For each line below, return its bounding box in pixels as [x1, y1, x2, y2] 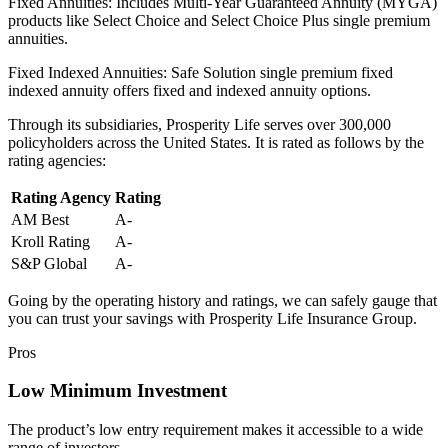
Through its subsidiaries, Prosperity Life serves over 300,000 [8, 115, 391, 133]
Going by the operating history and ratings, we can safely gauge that [8, 291, 437, 309]
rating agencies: [8, 151, 106, 169]
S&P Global [11, 254, 87, 272]
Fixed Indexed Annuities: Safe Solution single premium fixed [8, 63, 393, 81]
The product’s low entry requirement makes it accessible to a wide [8, 421, 423, 438]
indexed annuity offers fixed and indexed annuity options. [8, 81, 371, 99]
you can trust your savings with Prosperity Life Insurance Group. [8, 309, 417, 327]
